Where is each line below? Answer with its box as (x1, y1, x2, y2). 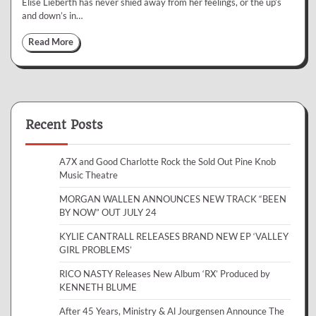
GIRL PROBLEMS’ (59, 243, 132, 255)
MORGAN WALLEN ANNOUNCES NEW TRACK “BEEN (59, 193, 286, 205)
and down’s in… (22, 9, 83, 21)
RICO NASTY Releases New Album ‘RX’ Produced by (59, 267, 270, 279)
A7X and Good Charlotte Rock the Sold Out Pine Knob (59, 155, 276, 167)
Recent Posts (25, 117, 103, 132)
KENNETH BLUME (59, 281, 137, 293)
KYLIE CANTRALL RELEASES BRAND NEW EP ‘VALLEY (59, 230, 288, 242)
